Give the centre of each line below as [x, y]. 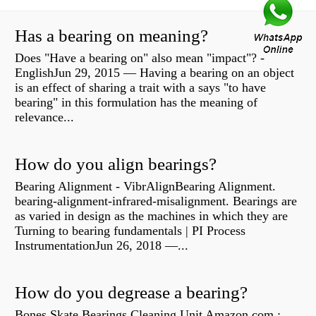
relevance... [44, 117]
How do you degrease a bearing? [131, 293]
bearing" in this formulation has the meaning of [136, 103]
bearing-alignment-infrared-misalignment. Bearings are [156, 201]
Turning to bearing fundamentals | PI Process [130, 231]
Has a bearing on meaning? [111, 36]
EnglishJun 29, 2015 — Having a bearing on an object [154, 73]
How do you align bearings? [116, 164]
